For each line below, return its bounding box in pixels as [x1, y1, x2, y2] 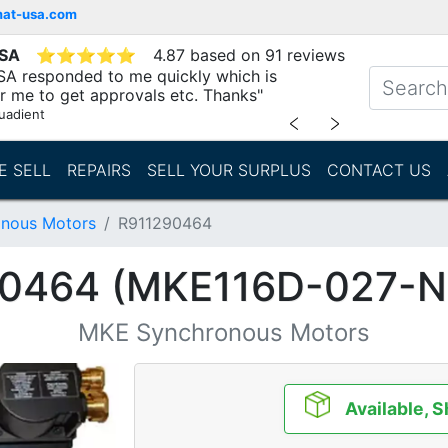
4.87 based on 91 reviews [153, 45, 346, 65]
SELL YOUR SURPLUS [146, 160, 311, 180]
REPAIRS [66, 160, 131, 180]
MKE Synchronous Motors [78, 318, 370, 347]
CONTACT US [326, 160, 431, 180]
